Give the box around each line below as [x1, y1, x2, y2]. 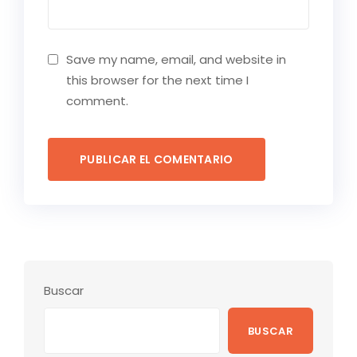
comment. [66, 92, 128, 110]
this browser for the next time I [66, 72, 249, 89]
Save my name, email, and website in [66, 51, 286, 69]
